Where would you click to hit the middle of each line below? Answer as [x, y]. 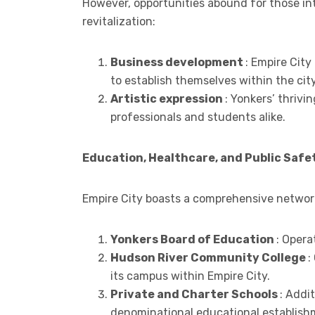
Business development [178, 62]
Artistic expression [168, 98]
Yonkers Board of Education [193, 239]
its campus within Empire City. [190, 276]
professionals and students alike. [198, 117]
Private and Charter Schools [195, 294]
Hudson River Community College [209, 257]
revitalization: [119, 21]
